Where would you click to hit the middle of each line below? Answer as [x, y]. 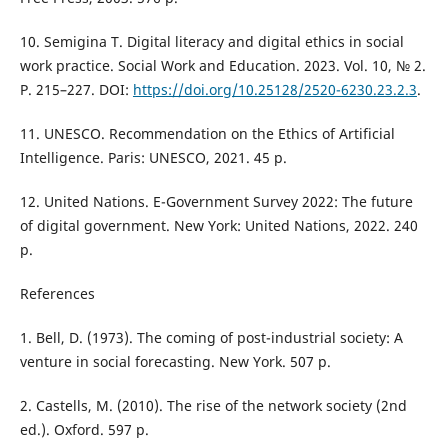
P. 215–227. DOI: [76, 89]
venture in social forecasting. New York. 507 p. [175, 361]
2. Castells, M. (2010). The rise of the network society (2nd [213, 405]
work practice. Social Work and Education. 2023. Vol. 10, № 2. [222, 65]
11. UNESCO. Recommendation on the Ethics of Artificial [207, 133]
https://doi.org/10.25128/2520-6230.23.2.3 [274, 89]
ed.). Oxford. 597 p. [84, 429]
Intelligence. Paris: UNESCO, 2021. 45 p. [153, 157]
